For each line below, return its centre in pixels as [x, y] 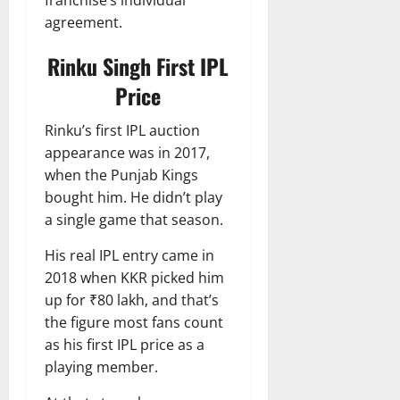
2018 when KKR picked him [134, 278]
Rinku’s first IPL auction [122, 131]
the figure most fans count [134, 323]
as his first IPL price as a [125, 345]
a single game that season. [134, 220]
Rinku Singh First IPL [138, 67]
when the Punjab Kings [121, 175]
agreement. [83, 23]
